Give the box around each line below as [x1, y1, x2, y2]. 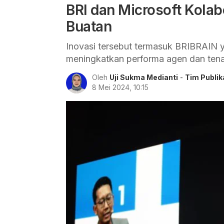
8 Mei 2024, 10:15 [92, 83, 148, 91]
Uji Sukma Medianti [109, 73, 178, 81]
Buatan [66, 18, 111, 35]
